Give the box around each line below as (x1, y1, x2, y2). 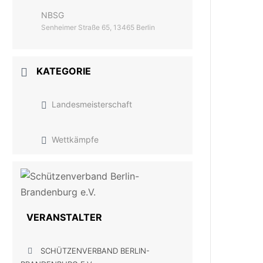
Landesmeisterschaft (52, 99, 133, 109)
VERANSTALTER (26, 211, 103, 223)
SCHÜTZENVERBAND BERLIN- (41, 246, 150, 255)
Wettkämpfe (52, 134, 99, 144)
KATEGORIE (36, 65, 92, 77)
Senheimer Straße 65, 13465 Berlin (41, 23, 156, 32)
